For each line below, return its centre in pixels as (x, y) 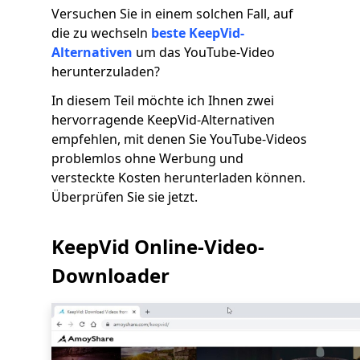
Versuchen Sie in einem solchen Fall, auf (172, 14)
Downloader (110, 275)
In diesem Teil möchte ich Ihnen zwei (163, 100)
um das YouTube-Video (204, 52)
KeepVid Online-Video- (158, 246)
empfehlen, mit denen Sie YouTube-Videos (179, 139)
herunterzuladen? (106, 72)
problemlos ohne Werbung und (147, 158)
